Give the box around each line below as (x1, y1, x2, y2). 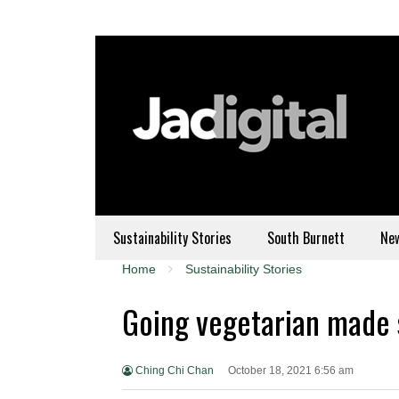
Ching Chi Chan (133, 363, 214, 377)
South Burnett (267, 227, 345, 248)
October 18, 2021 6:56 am (227, 363, 354, 377)
